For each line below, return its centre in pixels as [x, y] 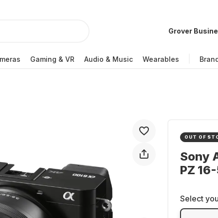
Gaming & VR [52, 59]
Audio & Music [109, 59]
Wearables [161, 59]
